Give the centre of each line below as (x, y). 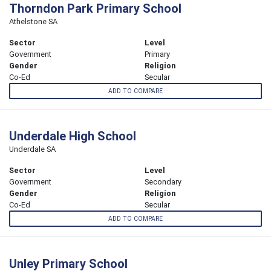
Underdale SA (32, 149)
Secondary (163, 182)
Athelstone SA (33, 21)
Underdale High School (73, 136)
